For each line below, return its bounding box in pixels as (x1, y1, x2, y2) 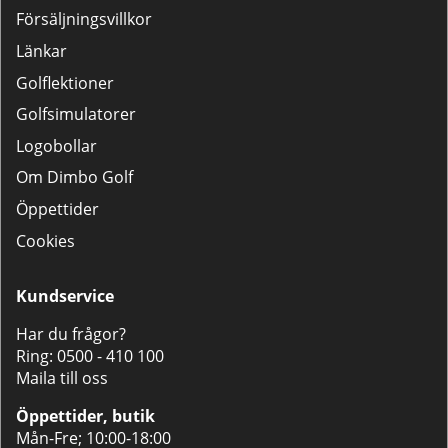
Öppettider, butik (16, 405, 155, 428)
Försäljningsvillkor (16, 8, 152, 31)
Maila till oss (16, 367, 108, 390)
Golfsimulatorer (16, 103, 136, 126)
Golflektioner (16, 71, 114, 94)
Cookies (16, 229, 75, 252)
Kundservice (16, 285, 114, 308)
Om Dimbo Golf (16, 166, 133, 189)
